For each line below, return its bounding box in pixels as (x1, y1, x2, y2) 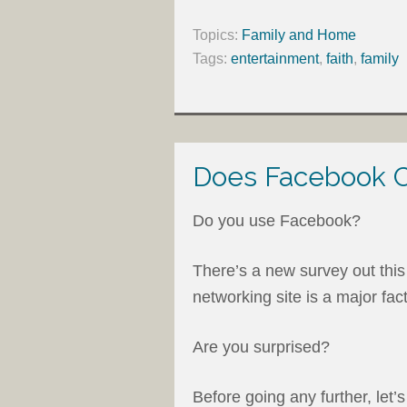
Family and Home (242, 26, 356, 43)
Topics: (193, 26, 242, 43)
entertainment (231, 50, 319, 66)
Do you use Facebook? (193, 211, 361, 230)
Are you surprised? (193, 337, 330, 356)
